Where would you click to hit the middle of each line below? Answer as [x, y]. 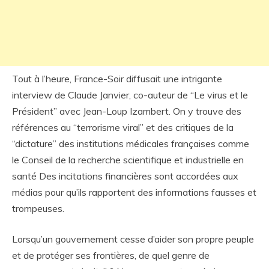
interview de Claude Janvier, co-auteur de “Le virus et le [130, 95]
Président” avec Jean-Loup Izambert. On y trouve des [127, 111]
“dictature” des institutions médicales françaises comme [131, 144]
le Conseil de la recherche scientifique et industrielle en [128, 160]
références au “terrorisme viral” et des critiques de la [123, 127]
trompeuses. [38, 208]
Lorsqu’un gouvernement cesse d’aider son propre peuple [133, 239]
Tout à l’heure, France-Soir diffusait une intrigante [117, 79]
